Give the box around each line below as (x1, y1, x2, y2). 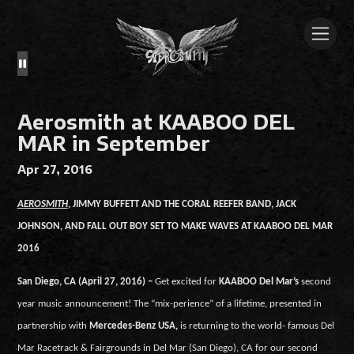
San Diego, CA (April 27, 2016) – (17, 277, 155, 288)
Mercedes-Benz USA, (88, 321, 180, 332)
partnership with (17, 321, 89, 332)
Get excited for (154, 277, 219, 288)
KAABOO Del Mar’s (218, 277, 301, 288)
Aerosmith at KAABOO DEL (17, 109, 295, 134)
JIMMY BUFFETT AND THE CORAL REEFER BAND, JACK (72, 198, 296, 209)
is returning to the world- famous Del (179, 321, 334, 332)
